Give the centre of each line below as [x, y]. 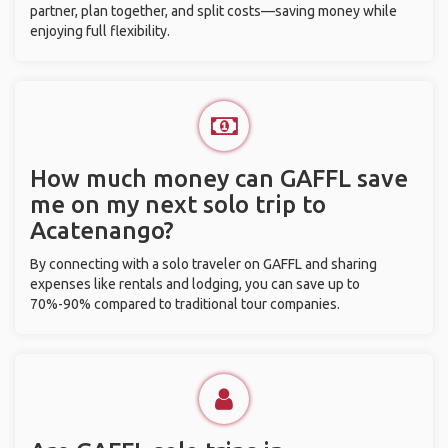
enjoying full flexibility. [100, 31]
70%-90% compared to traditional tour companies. [185, 304]
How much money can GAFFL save [219, 178]
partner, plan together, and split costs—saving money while [213, 11]
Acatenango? [102, 230]
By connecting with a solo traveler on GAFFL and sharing [203, 264]
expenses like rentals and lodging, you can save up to [195, 284]
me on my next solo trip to [178, 204]
